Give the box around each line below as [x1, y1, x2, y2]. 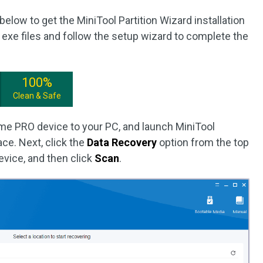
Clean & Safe [13, 91, 62, 100]
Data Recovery [85, 136, 157, 149]
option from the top [157, 136, 249, 149]
